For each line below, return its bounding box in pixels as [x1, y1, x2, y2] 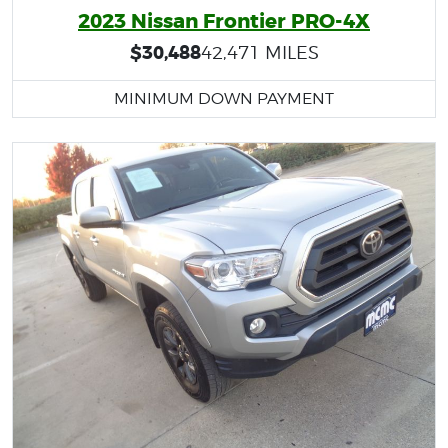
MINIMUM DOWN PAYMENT [114, 88, 334, 108]
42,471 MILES [200, 41, 319, 63]
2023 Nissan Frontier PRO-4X [78, 7, 370, 34]
